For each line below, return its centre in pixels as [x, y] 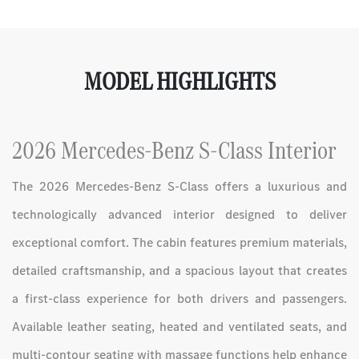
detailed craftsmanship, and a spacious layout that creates [179, 270]
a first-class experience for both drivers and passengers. [179, 298]
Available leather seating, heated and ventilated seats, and [179, 326]
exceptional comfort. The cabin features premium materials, [179, 242]
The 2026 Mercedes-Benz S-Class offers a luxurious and [179, 186]
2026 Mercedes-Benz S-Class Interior [174, 150]
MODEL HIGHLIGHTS [179, 81]
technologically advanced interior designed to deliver [179, 214]
